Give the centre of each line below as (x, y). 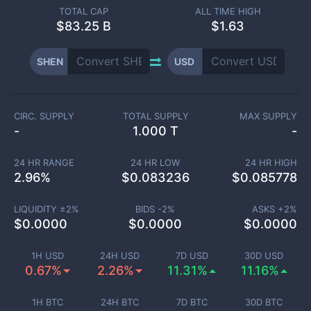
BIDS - (149, 209)
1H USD (47, 255)
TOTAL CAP (83, 11)
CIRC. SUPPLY (44, 116)
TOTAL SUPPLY (155, 116)
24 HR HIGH (271, 162)
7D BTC (192, 302)
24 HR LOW (155, 162)
